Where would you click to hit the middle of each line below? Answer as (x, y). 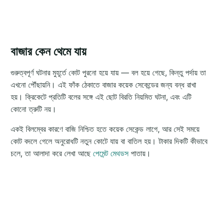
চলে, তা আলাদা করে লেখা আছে (52, 153)
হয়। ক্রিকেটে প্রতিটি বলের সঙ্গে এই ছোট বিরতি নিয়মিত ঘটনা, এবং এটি (101, 97)
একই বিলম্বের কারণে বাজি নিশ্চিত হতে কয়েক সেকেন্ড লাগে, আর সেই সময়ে (105, 129)
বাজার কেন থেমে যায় (48, 51)
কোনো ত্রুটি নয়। (34, 109)
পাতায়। (140, 153)
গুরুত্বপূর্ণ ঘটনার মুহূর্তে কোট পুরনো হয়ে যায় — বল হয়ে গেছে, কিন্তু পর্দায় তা (108, 72)
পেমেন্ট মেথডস (111, 153)
